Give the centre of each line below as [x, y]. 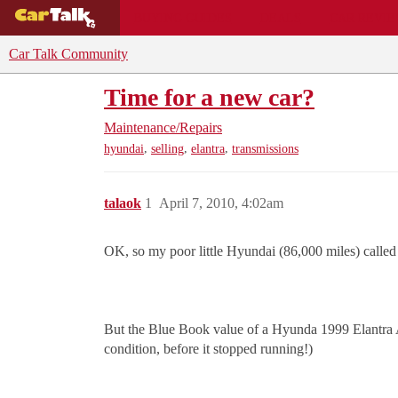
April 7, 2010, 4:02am [221, 203]
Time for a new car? [209, 97]
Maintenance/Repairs [163, 127]
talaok [123, 203]
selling [167, 149]
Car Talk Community [68, 54]
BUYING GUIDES [183, 17]
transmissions [265, 149]
